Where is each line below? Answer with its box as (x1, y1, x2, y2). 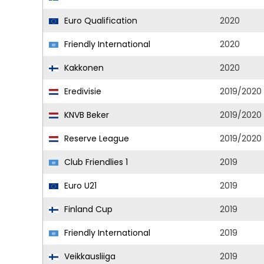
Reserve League (62, 133, 129, 144)
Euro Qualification (62, 15, 137, 27)
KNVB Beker (62, 109, 109, 121)
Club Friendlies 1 (62, 156, 128, 168)
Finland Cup (62, 203, 113, 215)
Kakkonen (62, 62, 104, 74)
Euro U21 (62, 180, 97, 192)
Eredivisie (62, 85, 101, 97)
